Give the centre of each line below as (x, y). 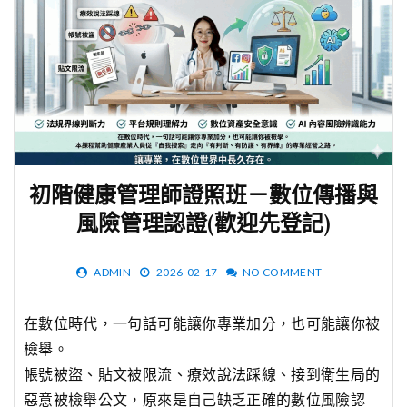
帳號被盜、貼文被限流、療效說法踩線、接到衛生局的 (202, 374)
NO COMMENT (282, 273)
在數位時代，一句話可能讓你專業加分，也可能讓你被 (202, 323)
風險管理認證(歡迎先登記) (203, 226)
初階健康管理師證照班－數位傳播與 (203, 198)
